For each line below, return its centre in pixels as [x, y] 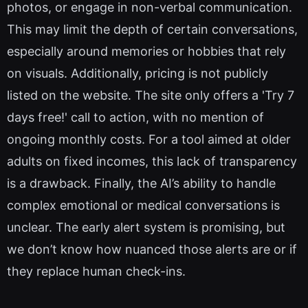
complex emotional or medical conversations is [143, 206]
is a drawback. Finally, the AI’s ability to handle [141, 184]
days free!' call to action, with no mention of [135, 118]
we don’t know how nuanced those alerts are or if [152, 250]
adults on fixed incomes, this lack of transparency [152, 162]
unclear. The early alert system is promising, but [146, 228]
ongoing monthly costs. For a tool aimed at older [149, 140]
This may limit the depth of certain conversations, [152, 30]
